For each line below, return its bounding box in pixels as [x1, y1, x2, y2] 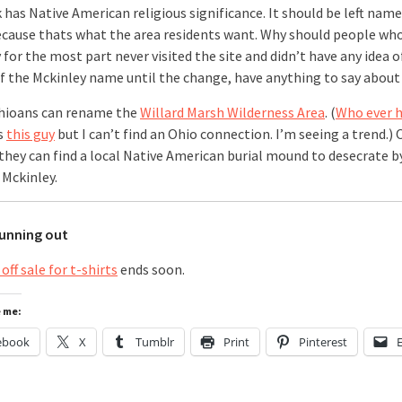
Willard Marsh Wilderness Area [140, 103, 325, 121]
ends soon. [118, 260, 185, 278]
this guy [6, 125, 55, 143]
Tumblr [135, 334, 174, 350]
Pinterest [299, 334, 347, 350]
